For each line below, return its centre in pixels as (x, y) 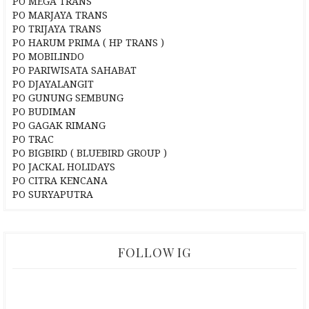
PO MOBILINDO (48, 57)
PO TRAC (33, 139)
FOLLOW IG (154, 253)
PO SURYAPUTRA (53, 195)
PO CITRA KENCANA (60, 181)
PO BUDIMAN (44, 112)
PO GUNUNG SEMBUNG (68, 98)
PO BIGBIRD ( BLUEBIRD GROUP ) (90, 153)
